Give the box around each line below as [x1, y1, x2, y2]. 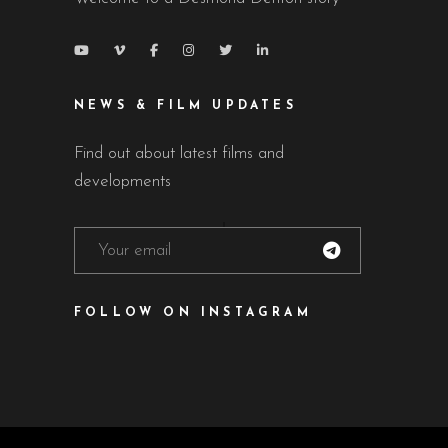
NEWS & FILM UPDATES [74, 100, 297, 113]
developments [74, 173, 171, 191]
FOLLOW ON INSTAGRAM [74, 307, 312, 320]
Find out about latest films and [74, 145, 284, 163]
